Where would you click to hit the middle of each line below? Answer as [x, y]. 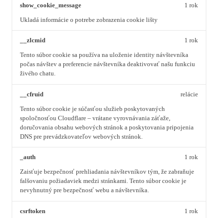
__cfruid [32, 94]
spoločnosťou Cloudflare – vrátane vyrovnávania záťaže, [95, 118]
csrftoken [33, 211]
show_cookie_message [51, 5]
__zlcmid [33, 41]
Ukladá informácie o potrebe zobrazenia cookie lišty [89, 20]
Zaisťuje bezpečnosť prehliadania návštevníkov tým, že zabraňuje [107, 172]
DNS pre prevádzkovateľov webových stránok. [81, 136]
